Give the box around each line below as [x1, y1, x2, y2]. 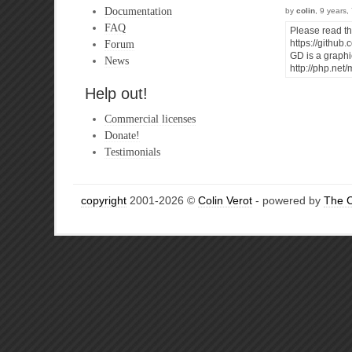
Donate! [104, 129, 140, 141]
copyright [81, 194, 126, 207]
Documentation [104, 5, 172, 17]
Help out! [85, 85, 148, 102]
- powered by [252, 194, 324, 207]
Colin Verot [198, 194, 252, 207]
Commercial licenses [104, 112, 196, 125]
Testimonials [104, 145, 160, 158]
